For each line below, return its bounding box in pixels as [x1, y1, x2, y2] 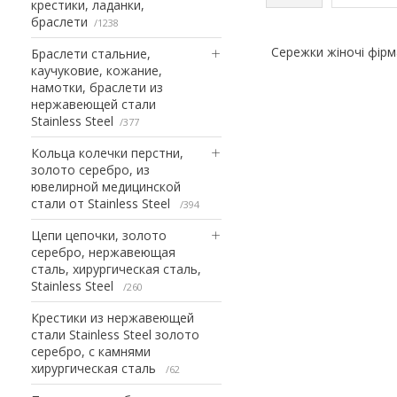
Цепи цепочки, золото [31, 226, 167, 244]
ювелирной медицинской [31, 177, 181, 195]
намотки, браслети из [31, 78, 163, 96]
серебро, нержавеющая [31, 243, 175, 261]
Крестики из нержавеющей [31, 308, 194, 326]
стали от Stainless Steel [31, 194, 174, 212]
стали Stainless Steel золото [31, 325, 199, 343]
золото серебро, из [31, 160, 150, 178]
